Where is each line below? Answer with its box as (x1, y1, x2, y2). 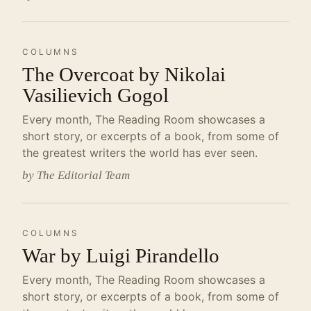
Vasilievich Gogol (22, 84, 169, 106)
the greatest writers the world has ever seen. (22, 146, 258, 160)
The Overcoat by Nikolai (22, 63, 226, 85)
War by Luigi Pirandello (22, 244, 219, 267)
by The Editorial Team (22, 169, 130, 182)
